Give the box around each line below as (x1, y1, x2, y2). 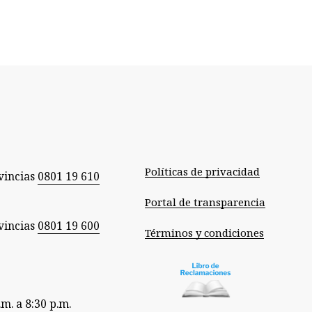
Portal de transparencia (145, 195, 265, 209)
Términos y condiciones (145, 226, 264, 240)
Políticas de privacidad (145, 164, 260, 178)
